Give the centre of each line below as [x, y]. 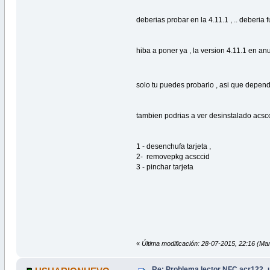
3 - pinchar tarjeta [165, 167]
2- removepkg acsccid [173, 157]
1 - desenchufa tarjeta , [174, 146]
